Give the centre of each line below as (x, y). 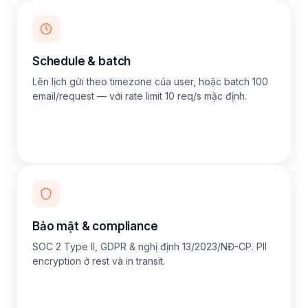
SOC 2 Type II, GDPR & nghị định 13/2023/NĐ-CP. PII (150, 246)
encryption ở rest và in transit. (99, 261)
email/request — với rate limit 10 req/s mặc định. (140, 96)
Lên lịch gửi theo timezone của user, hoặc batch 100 (150, 81)
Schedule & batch (82, 61)
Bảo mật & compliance (95, 226)
